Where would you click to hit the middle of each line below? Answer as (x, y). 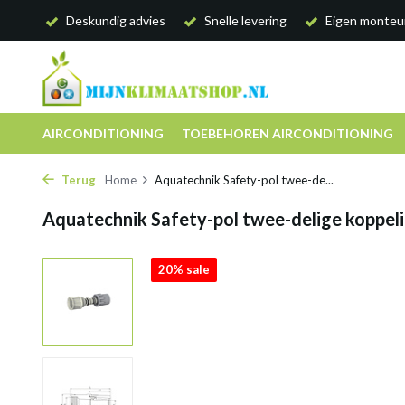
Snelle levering (244, 20)
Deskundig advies (114, 20)
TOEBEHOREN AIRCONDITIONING (287, 133)
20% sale (184, 269)
